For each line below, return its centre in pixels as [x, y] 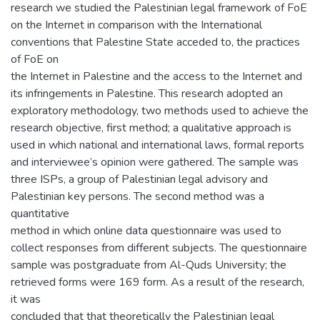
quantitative [40, 214]
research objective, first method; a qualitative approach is [151, 128]
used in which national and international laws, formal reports [157, 145]
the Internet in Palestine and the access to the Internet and [156, 76]
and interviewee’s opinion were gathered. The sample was [155, 162]
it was [26, 299]
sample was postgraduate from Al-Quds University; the [149, 265]
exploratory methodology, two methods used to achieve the [160, 111]
